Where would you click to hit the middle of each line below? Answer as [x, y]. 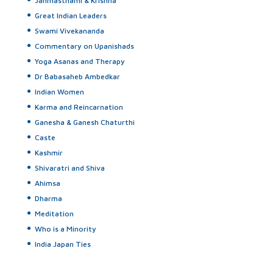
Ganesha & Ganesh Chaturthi [85, 122]
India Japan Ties [63, 244]
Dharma [48, 198]
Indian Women [59, 92]
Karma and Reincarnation [79, 107]
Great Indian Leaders [71, 16]
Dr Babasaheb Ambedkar [77, 76]
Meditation [54, 214]
